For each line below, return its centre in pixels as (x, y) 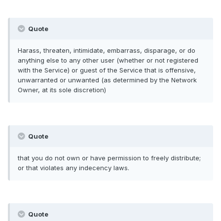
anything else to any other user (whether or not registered (108, 60)
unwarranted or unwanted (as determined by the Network (107, 80)
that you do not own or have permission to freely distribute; (109, 158)
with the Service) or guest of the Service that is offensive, (107, 70)
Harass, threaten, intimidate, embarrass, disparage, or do (107, 51)
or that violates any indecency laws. (74, 168)
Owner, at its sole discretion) (62, 90)
